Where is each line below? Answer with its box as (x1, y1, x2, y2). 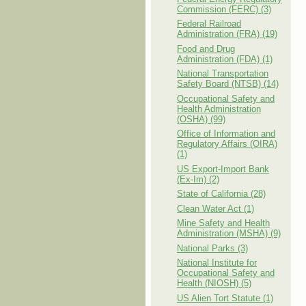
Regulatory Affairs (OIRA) (177, 139, 277, 149)
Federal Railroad (177, 18, 241, 29)
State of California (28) (177, 189, 266, 199)
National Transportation (177, 68, 268, 79)
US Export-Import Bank (177, 163, 269, 174)
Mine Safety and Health (177, 218, 270, 228)
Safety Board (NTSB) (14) (177, 79, 279, 89)
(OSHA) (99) (177, 113, 225, 124)
